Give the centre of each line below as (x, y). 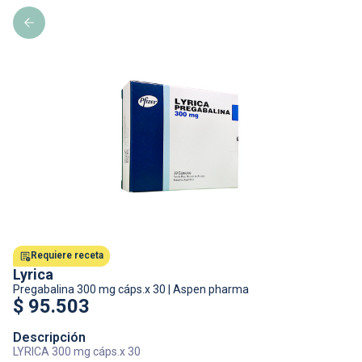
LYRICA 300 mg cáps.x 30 (77, 351)
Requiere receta (67, 255)
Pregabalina (44, 289)
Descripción (49, 337)
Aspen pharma (211, 289)
